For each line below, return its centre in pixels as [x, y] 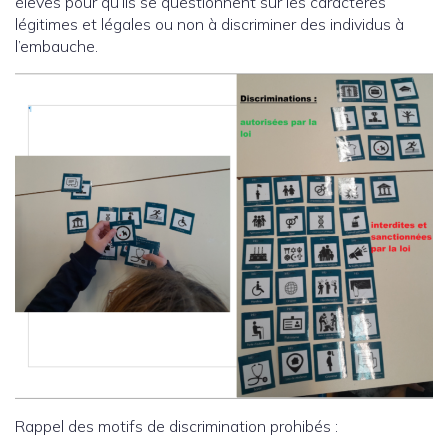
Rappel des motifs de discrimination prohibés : [176, 426]
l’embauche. [56, 46]
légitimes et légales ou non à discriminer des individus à [209, 24]
